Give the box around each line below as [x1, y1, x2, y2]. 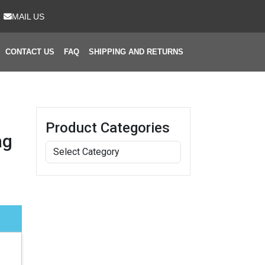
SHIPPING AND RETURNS [89, 47, 183, 56]
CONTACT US [5, 47, 54, 56]
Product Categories [46, 119, 170, 136]
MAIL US [12, 11, 44, 21]
